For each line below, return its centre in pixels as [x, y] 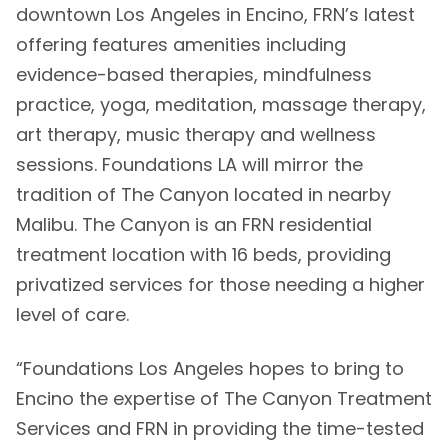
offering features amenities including [180, 44]
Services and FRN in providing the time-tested [219, 428]
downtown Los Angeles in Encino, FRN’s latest [215, 14]
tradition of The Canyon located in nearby [203, 194]
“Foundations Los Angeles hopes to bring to [209, 368]
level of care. [72, 314]
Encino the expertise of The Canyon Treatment [223, 398]
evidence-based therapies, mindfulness [193, 74]
